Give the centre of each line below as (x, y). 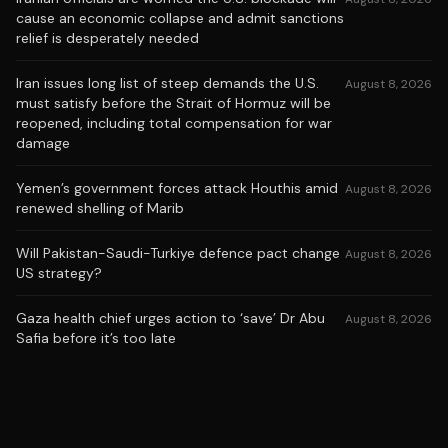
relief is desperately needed (107, 38)
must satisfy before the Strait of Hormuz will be (173, 103)
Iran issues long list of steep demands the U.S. (167, 83)
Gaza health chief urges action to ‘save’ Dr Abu (170, 318)
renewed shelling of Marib (100, 208)
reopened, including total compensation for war (174, 123)
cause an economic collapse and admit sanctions (180, 18)
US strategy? (59, 273)
